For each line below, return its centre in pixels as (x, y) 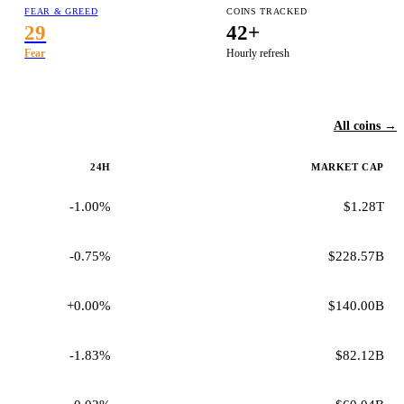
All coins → (365, 125)
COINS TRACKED (267, 12)
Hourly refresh (258, 54)
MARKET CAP (348, 167)
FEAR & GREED (61, 12)
